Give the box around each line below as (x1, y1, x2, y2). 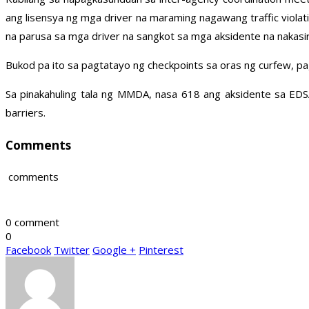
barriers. (6, 106, 46, 120)
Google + (92, 243, 136, 257)
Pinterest (139, 243, 183, 257)
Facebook (6, 243, 51, 257)
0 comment (6, 215, 59, 230)
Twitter (54, 243, 90, 257)
